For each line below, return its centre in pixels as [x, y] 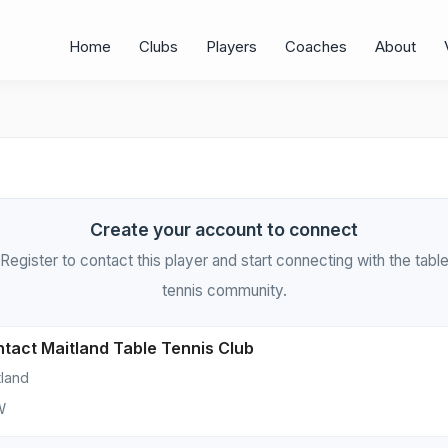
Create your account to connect [224, 229]
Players [231, 47]
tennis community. [224, 291]
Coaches [316, 47]
